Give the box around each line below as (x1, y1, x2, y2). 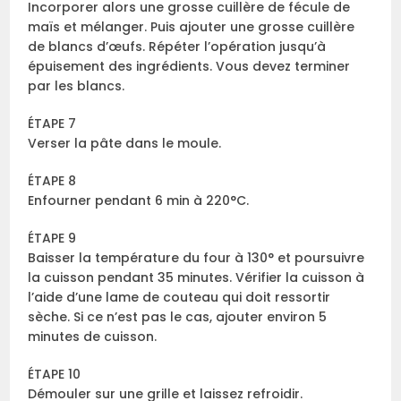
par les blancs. (28, 77, 125, 96)
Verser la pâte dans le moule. (28, 134, 222, 153)
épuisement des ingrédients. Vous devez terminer (28, 57, 351, 76)
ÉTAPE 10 (28, 365, 81, 384)
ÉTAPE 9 (28, 229, 77, 248)
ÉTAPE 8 (28, 172, 77, 191)
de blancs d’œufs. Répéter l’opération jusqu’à (28, 38, 327, 56)
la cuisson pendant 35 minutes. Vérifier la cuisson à (28, 269, 365, 287)
